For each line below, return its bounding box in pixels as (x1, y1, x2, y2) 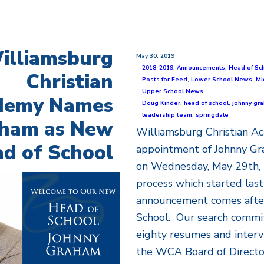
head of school (184, 99, 229, 107)
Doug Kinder (142, 99, 181, 107)
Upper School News (142, 87, 204, 95)
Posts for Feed (142, 75, 188, 84)
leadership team (142, 111, 193, 119)
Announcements (177, 64, 226, 72)
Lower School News (191, 75, 253, 84)
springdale (196, 111, 229, 119)
